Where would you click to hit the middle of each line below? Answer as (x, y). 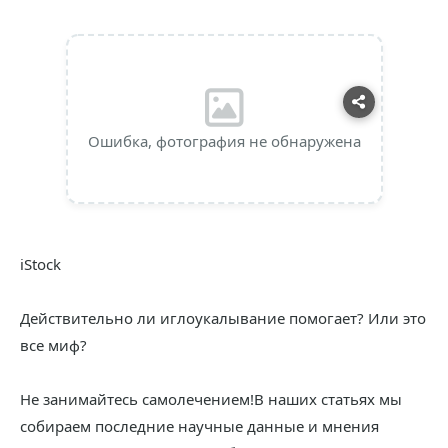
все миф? (53, 345)
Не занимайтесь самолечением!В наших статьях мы (211, 399)
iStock (40, 264)
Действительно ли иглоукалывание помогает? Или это (223, 318)
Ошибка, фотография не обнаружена (224, 141)
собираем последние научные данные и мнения (199, 426)
